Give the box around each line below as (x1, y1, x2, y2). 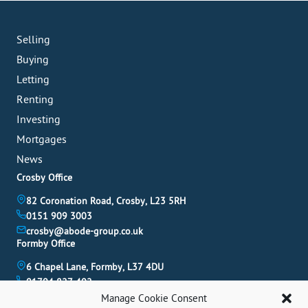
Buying (16, 54, 49, 67)
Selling (16, 34, 50, 47)
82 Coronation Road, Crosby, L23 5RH (26, 195, 186, 208)
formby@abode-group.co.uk (26, 291, 145, 304)
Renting (16, 93, 54, 107)
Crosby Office (16, 172, 72, 184)
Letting (16, 74, 49, 87)
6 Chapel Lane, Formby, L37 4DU (26, 261, 164, 274)
